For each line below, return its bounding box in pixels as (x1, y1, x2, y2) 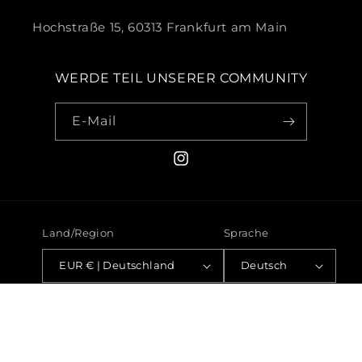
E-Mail (71, 112, 116, 128)
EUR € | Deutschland (85, 259, 175, 272)
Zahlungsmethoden (27, 297, 156, 313)
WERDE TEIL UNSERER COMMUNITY (54, 69, 308, 86)
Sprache (223, 225, 269, 239)
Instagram (171, 159, 234, 175)
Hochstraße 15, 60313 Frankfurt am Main (32, 19, 288, 35)
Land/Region (42, 225, 115, 239)
